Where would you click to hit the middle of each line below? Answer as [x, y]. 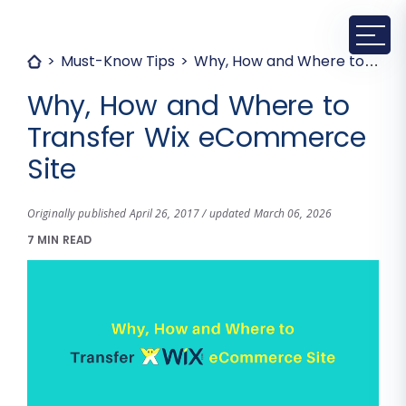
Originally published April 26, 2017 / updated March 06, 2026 [180, 214]
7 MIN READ [60, 240]
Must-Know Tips [118, 61]
